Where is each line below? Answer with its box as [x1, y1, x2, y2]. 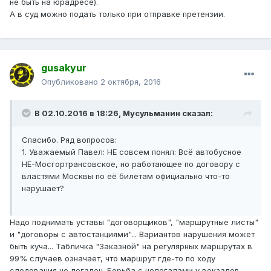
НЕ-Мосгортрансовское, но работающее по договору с [22, 159, 240, 169]
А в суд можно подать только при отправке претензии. [10, 9, 225, 19]
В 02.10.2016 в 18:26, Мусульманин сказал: [34, 108, 213, 119]
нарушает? [22, 183, 64, 194]
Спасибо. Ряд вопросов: [22, 135, 117, 145]
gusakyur [41, 62, 87, 74]
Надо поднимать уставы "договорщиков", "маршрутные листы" [10, 217, 258, 227]
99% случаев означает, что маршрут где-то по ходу [10, 253, 215, 264]
